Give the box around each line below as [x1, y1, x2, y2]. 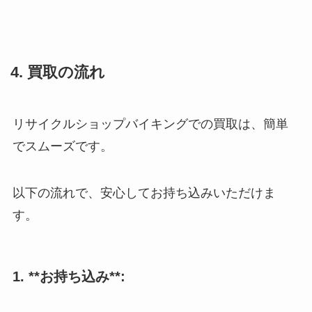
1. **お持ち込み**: [12, 269, 125, 285]
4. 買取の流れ [6, 63, 105, 81]
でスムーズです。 [12, 139, 113, 153]
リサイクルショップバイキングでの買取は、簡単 [12, 116, 288, 131]
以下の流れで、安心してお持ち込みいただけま [12, 186, 276, 201]
